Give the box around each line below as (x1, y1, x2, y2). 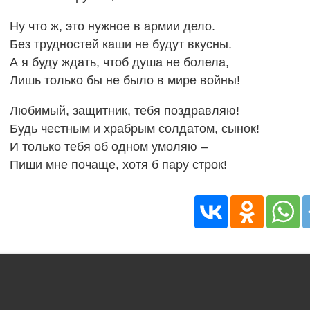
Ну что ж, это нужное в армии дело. (9, 19, 215, 33)
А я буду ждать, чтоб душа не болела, (9, 55, 229, 69)
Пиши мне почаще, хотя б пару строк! (9, 157, 227, 172)
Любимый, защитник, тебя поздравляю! (9, 103, 239, 118)
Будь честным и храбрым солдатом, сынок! (9, 121, 259, 136)
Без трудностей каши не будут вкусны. (9, 37, 232, 51)
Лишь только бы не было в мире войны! (9, 73, 240, 87)
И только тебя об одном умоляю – (9, 139, 208, 154)
